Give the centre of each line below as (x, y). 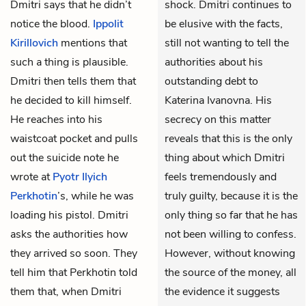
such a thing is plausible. (69, 62)
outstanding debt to (211, 81)
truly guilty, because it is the (231, 196)
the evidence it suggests (222, 291)
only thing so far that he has (231, 215)
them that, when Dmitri (66, 291)
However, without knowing (230, 253)
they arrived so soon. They (74, 253)
